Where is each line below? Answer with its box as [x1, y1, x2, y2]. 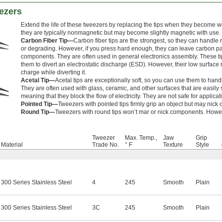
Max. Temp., [125, 134, 157, 141]
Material [1, 141, 23, 148]
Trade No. [92, 141, 119, 148]
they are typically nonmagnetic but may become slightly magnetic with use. [21, 29, 221, 36]
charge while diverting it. [21, 68, 86, 76]
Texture [163, 141, 183, 148]
